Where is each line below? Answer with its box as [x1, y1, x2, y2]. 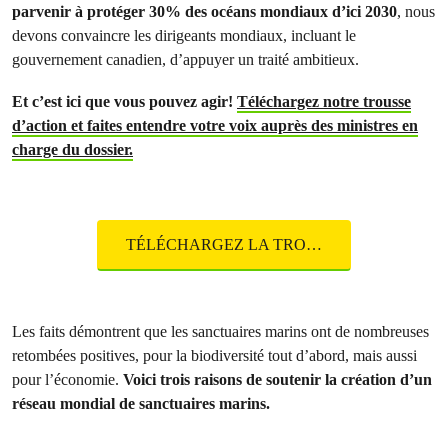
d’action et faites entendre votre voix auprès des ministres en [12, 116, 418, 135]
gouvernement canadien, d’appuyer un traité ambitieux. [12, 50, 359, 69]
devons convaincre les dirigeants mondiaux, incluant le [12, 26, 356, 45]
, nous [397, 2, 435, 21]
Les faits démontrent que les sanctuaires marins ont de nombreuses [12, 322, 429, 341]
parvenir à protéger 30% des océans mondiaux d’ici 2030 [12, 2, 397, 21]
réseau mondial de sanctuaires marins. [12, 394, 270, 413]
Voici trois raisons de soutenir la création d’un [123, 370, 432, 389]
